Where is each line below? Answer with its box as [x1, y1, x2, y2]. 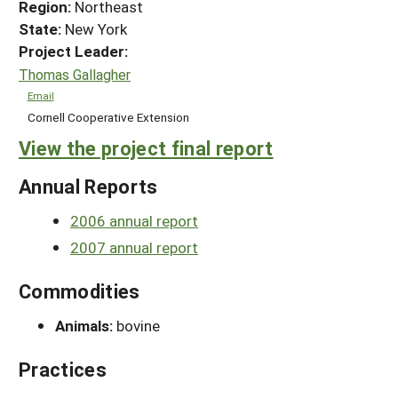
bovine [116, 315, 160, 337]
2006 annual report [70, 211, 198, 232]
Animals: [55, 315, 116, 337]
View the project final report [19, 135, 274, 162]
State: [19, 18, 61, 39]
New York [61, 18, 127, 39]
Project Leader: [19, 40, 128, 61]
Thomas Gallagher [19, 64, 131, 84]
